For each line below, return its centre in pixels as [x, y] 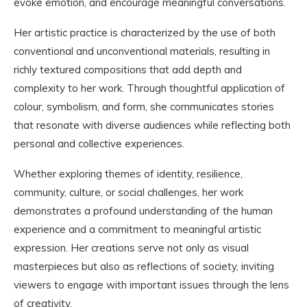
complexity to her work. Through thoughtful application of [149, 88]
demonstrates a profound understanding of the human [143, 210]
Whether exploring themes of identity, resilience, [128, 173]
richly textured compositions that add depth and [128, 69]
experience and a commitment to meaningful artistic [137, 229]
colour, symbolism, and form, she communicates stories [144, 106]
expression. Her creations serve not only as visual [131, 247]
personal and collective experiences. [99, 143]
